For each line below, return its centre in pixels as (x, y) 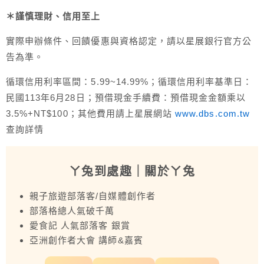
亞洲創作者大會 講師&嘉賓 (86, 240)
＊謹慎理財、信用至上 (53, 16)
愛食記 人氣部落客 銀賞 (80, 225)
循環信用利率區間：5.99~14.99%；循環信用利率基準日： (129, 81)
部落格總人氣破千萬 (72, 210)
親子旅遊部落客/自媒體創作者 (93, 196)
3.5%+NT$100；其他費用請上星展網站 (91, 113)
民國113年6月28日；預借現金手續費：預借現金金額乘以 (126, 97)
